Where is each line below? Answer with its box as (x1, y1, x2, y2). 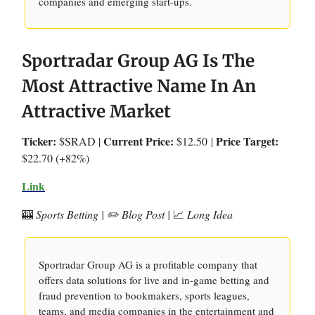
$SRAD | (56, 134, 103, 148)
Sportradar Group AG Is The (22, 50, 255, 72)
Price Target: (216, 133, 278, 149)
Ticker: (22, 133, 56, 149)
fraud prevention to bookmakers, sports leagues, (39, 288, 250, 302)
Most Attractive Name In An (22, 75, 256, 97)
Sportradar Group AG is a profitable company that (39, 257, 257, 271)
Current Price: (103, 133, 176, 149)
